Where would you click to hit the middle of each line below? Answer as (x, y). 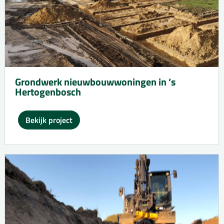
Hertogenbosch (48, 91)
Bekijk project (49, 120)
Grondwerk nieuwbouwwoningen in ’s (95, 81)
